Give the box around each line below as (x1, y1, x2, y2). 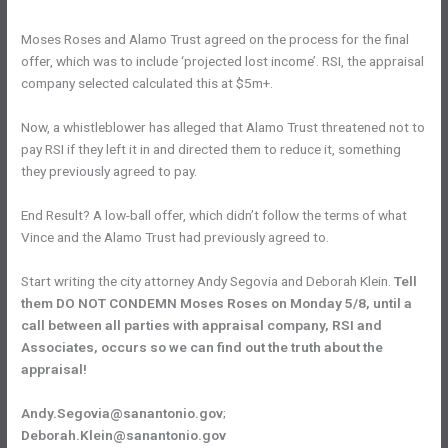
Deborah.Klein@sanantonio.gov (21, 426, 227, 443)
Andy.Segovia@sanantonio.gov (21, 404, 224, 421)
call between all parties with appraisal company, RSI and (21, 316, 383, 333)
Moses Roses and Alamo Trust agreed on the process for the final (21, 31, 410, 48)
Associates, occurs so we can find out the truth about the (21, 338, 384, 355)
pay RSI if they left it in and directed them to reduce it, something (21, 141, 402, 158)
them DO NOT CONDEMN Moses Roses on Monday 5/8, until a (21, 294, 413, 311)
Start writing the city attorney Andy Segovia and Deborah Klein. (21, 272, 395, 289)
